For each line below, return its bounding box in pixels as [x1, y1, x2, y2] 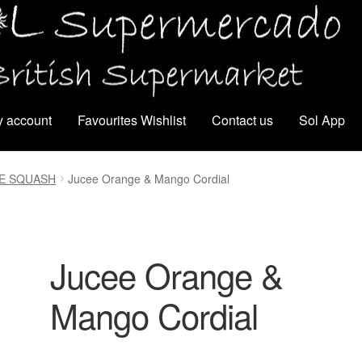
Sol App [299, 110, 346, 129]
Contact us [212, 110, 274, 129]
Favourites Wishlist [78, 110, 187, 129]
